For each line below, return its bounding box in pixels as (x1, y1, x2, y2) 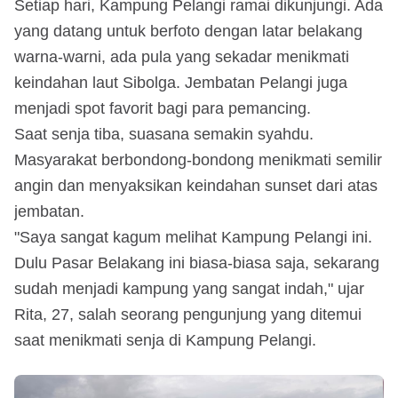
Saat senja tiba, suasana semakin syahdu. (14, 124, 314, 143)
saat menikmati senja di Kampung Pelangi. (14, 330, 316, 349)
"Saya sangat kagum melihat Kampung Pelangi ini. (14, 227, 372, 246)
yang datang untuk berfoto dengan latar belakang (14, 21, 362, 40)
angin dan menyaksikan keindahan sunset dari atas (14, 176, 378, 195)
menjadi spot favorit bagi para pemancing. (14, 99, 311, 117)
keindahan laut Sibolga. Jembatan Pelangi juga (14, 73, 347, 92)
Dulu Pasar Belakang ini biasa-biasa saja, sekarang (14, 253, 379, 272)
